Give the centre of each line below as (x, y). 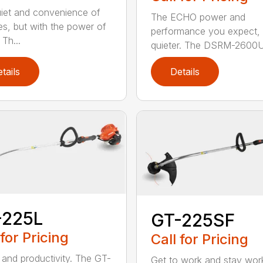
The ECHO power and (198, 17)
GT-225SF (193, 220)
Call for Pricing (199, 240)
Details (185, 72)
